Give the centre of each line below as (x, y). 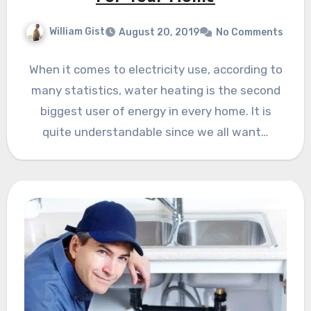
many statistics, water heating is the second (155, 91)
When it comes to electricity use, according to (155, 70)
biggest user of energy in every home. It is (155, 111)
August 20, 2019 (159, 33)
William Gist (77, 32)
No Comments (249, 33)
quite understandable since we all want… (155, 132)
